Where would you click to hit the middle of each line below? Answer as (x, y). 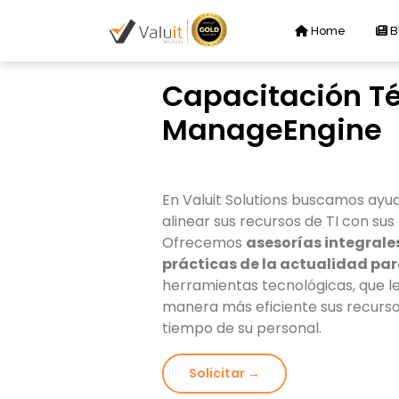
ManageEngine (272, 130)
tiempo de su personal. (242, 329)
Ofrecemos (204, 243)
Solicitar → (224, 374)
